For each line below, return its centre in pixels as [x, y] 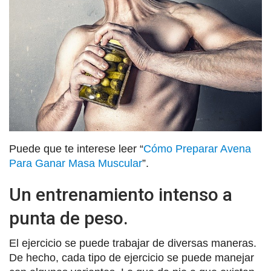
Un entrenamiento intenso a [121, 194]
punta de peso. [69, 218]
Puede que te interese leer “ [76, 149]
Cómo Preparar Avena [197, 149]
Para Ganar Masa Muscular [76, 163]
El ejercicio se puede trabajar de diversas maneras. [133, 243]
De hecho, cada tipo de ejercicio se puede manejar [132, 257]
